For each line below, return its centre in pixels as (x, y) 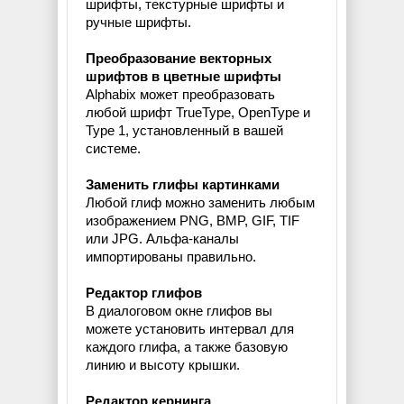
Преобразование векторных (179, 59)
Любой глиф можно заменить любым (200, 203)
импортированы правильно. (171, 257)
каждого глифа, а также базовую (187, 347)
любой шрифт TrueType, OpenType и (198, 113)
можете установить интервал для (190, 329)
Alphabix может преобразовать (180, 95)
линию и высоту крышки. (163, 365)
